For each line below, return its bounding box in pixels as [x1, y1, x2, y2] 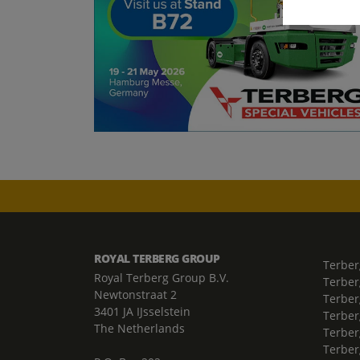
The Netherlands [94, 321, 185, 336]
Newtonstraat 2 [94, 287, 177, 302]
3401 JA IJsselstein [94, 304, 190, 319]
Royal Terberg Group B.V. [94, 270, 229, 285]
